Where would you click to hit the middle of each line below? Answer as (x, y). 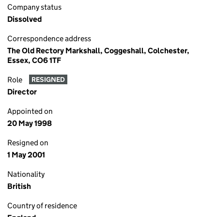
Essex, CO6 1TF (34, 60)
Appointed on (30, 111)
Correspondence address (49, 39)
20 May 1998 (30, 123)
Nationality (26, 174)
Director (22, 92)
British (19, 186)
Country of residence (42, 206)
